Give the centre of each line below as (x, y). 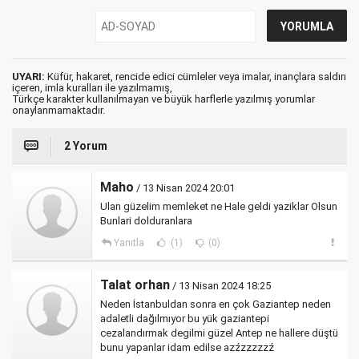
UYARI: (28, 77)
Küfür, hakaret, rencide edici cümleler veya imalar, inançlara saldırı (196, 77)
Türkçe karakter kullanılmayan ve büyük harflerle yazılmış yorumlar (163, 99)
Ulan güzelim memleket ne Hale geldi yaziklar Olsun (219, 207)
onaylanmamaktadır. (58, 111)
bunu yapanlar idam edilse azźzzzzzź (187, 348)
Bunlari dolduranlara (146, 221)
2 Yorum (86, 146)
